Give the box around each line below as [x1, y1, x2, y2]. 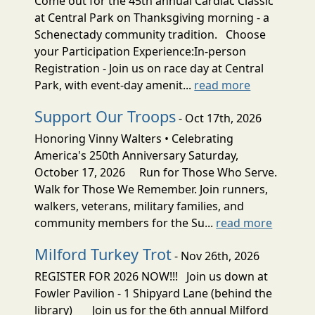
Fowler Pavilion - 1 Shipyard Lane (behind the [34, 285, 273, 301]
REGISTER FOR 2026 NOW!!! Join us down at [34, 268, 269, 284]
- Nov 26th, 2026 [172, 247, 260, 264]
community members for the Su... [34, 214, 217, 231]
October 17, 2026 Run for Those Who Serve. [34, 164, 278, 180]
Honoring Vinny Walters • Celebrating [34, 130, 234, 146]
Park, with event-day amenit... [34, 77, 195, 93]
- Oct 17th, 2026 [176, 110, 262, 126]
